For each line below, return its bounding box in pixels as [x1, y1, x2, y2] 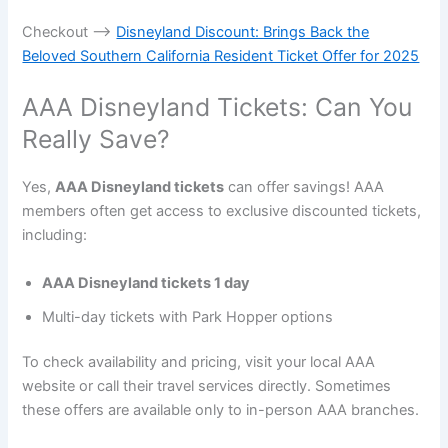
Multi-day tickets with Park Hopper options [42, 307, 334, 326]
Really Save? [22, 124, 171, 155]
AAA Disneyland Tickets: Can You [22, 92, 413, 123]
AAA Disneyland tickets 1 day [42, 273, 251, 292]
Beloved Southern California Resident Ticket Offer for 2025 [22, 46, 420, 65]
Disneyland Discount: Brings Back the [116, 22, 370, 41]
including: [22, 226, 88, 245]
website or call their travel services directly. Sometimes [22, 377, 392, 396]
